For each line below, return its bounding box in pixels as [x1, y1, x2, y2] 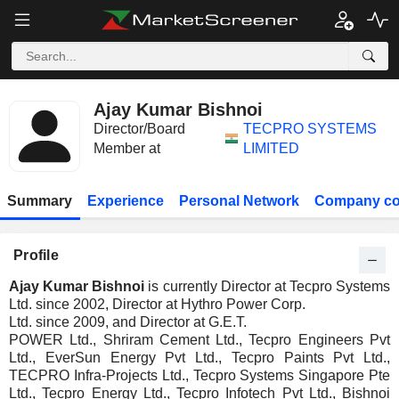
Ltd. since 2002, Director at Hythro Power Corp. [9, 297, 305, 312]
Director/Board [94, 121, 185, 136]
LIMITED [243, 141, 300, 156]
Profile [13, 248, 59, 263]
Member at [94, 141, 160, 156]
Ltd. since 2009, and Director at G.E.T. [9, 314, 247, 330]
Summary [7, 193, 73, 208]
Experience [87, 193, 165, 208]
